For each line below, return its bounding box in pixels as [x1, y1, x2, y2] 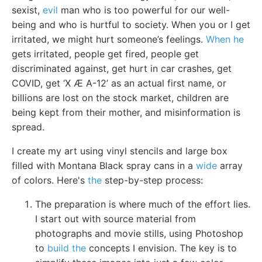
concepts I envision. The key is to [86, 242, 237, 254]
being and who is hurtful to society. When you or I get [12, 18, 250, 30]
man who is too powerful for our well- [58, 4, 230, 16]
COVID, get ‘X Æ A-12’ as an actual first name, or [12, 77, 226, 89]
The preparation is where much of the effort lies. [35, 198, 250, 210]
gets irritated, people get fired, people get [12, 47, 199, 60]
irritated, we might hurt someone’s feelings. [12, 33, 206, 45]
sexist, [12, 4, 43, 16]
